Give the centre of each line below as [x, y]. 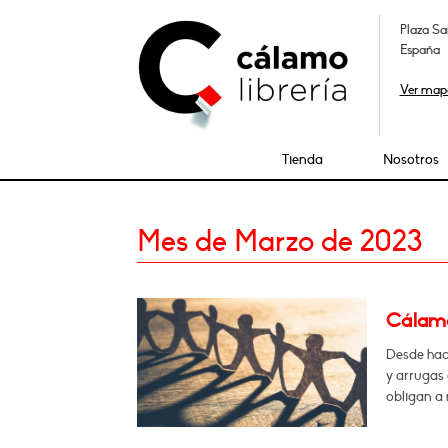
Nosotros [411, 159]
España [419, 50]
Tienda [303, 159]
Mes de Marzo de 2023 [279, 241]
